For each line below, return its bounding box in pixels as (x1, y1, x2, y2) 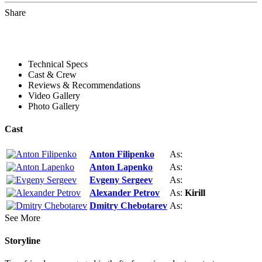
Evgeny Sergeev (89, 174, 153, 185)
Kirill (185, 187, 205, 198)
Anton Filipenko (89, 149, 154, 159)
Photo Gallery (28, 101, 80, 112)
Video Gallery (28, 91, 80, 101)
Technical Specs (28, 59, 88, 70)
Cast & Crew (28, 70, 77, 80)
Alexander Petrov (89, 187, 160, 198)
